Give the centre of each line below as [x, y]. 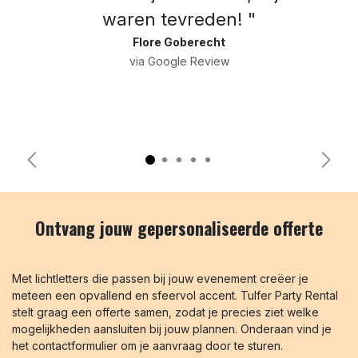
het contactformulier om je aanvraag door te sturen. [147, 345]
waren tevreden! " [179, 19]
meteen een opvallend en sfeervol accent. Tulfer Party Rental [175, 295]
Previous [58, 168]
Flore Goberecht [179, 42]
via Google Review [179, 61]
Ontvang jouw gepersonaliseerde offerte [179, 227]
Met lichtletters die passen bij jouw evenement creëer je [160, 278]
